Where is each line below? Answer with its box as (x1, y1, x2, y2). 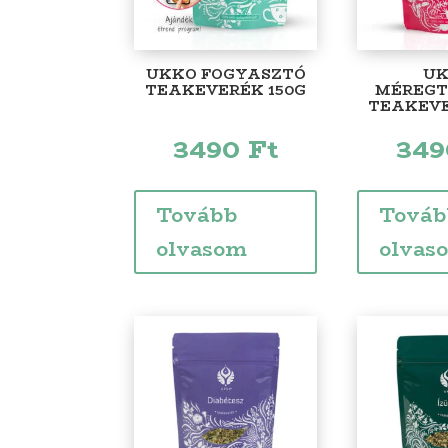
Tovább (156, 198, 238, 230)
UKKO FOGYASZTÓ (145, 62, 306, 85)
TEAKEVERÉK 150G (145, 78, 307, 101)
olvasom (156, 232, 248, 264)
